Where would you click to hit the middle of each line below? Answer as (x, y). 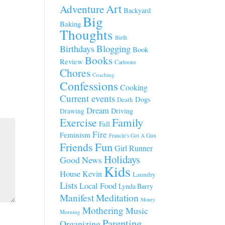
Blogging (114, 48)
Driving (122, 111)
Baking (71, 24)
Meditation (118, 198)
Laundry (144, 174)
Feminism (75, 135)
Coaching (104, 75)
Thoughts (87, 34)
